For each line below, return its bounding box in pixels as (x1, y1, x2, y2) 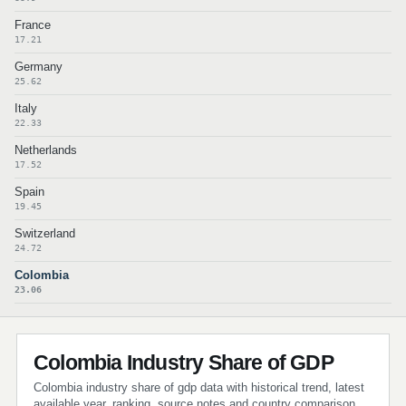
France (14, 18, 51, 32)
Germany (14, 60, 63, 73)
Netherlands (14, 143, 77, 157)
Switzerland (14, 227, 75, 240)
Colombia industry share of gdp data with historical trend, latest (34, 381, 364, 394)
